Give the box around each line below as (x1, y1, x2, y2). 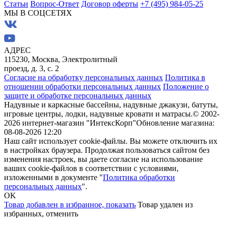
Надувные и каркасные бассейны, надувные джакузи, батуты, (4, 100, 218, 109)
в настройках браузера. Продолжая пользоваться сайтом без (4, 146, 209, 155)
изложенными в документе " (4, 173, 103, 182)
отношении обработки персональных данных (4, 82, 161, 91)
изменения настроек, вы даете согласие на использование (4, 155, 203, 164)
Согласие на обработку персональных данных (4, 73, 163, 82)
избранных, (4, 209, 46, 218)
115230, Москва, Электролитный (4, 55, 118, 64)
